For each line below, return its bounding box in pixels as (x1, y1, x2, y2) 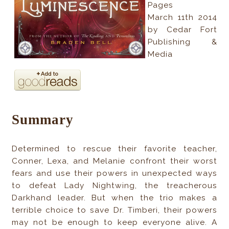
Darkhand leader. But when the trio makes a (12, 193, 217, 202)
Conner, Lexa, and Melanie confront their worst (12, 156, 217, 166)
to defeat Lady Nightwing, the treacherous (12, 180, 217, 190)
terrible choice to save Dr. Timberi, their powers (12, 205, 217, 215)
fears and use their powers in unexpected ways (12, 168, 217, 178)
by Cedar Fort (148, 25, 217, 35)
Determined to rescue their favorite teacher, (12, 144, 217, 153)
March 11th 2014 (148, 13, 217, 22)
